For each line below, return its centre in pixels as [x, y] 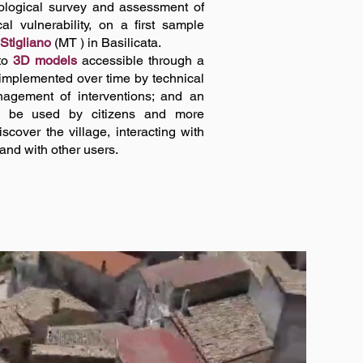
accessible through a [141, 60]
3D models [45, 60]
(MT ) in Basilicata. [106, 43]
